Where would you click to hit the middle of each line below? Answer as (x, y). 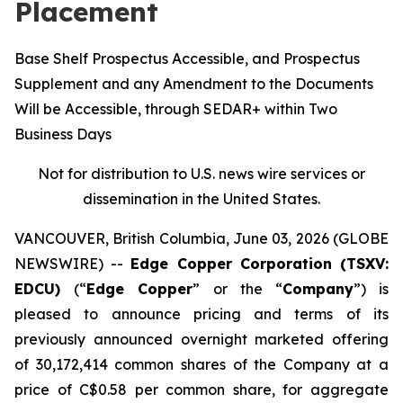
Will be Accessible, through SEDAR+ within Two (176, 109)
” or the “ (237, 289)
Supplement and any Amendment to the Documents (194, 84)
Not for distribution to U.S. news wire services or (201, 174)
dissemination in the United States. (201, 199)
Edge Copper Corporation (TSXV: (260, 264)
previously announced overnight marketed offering (201, 339)
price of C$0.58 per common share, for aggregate (201, 390)
